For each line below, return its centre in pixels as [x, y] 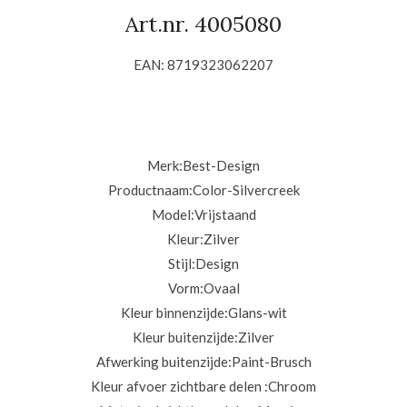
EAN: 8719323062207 [203, 65]
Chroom [292, 387]
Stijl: [182, 264]
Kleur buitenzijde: [185, 338]
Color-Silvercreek [246, 190]
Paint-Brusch [271, 362]
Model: [173, 215]
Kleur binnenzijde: [174, 313]
